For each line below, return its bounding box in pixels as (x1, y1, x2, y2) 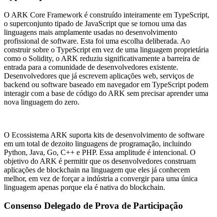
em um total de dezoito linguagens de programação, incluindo (4, 139, 191, 148)
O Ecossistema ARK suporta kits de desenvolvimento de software (4, 130, 204, 139)
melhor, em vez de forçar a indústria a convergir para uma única (4, 174, 198, 183)
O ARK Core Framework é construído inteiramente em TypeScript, (4, 10, 209, 19)
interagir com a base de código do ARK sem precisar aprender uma (4, 89, 208, 97)
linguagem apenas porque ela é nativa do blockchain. (4, 183, 165, 191)
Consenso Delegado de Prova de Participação (4, 201, 183, 211)
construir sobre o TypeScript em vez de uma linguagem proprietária (4, 45, 209, 54)
